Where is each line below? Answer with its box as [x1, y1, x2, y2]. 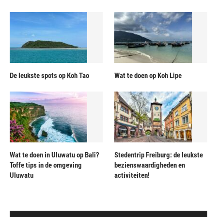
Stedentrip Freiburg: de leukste [114, 150, 203, 159]
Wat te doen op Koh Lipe [114, 71, 182, 80]
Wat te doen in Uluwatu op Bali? [10, 150, 99, 159]
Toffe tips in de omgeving [10, 160, 82, 170]
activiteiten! [114, 170, 150, 180]
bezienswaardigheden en [114, 160, 186, 170]
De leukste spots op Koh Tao [10, 71, 91, 80]
